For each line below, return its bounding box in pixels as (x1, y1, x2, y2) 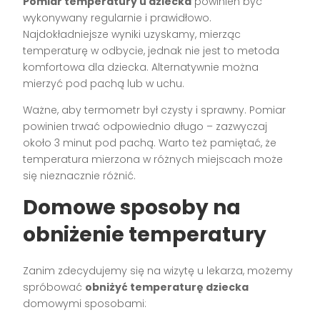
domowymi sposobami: (23, 296, 147, 311)
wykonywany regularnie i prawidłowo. (23, 11, 212, 26)
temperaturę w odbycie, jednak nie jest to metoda (23, 44, 280, 59)
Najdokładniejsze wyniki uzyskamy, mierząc (23, 27, 241, 42)
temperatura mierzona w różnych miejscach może (23, 152, 284, 167)
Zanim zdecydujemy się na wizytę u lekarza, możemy (23, 264, 294, 279)
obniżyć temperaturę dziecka (85, 280, 249, 295)
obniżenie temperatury (23, 221, 267, 249)
